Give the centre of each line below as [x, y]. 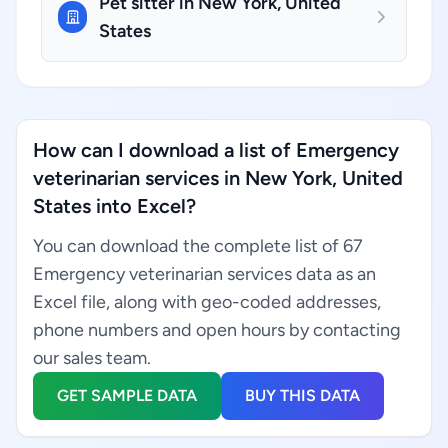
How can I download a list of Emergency [216, 150]
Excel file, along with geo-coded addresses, [207, 302]
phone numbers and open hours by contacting [217, 330]
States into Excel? [114, 206]
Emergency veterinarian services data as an [204, 274]
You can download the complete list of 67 [198, 246]
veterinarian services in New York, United [218, 178]
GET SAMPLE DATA [127, 395]
